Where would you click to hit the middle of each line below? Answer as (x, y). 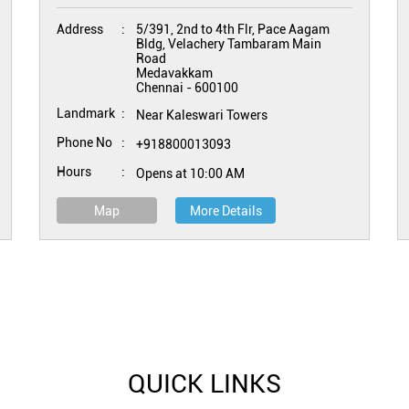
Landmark (86, 113)
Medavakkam (175, 73)
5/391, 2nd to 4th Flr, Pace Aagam (233, 29)
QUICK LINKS (204, 384)
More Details (225, 211)
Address (80, 29)
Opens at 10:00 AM (191, 173)
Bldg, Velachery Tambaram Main (229, 44)
